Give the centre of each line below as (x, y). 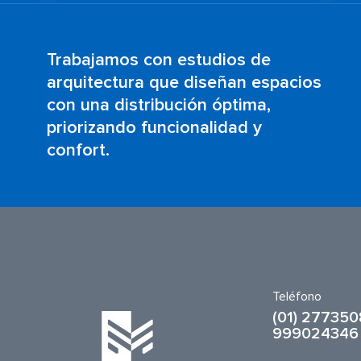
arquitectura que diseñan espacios (184, 83)
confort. (78, 150)
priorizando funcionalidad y (154, 128)
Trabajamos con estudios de (159, 60)
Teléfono (297, 296)
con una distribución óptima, (159, 105)
